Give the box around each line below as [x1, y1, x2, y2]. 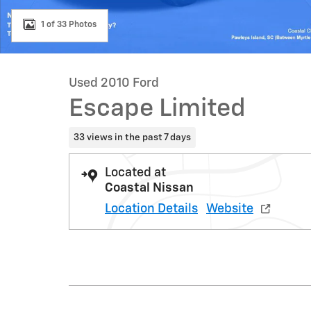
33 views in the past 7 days [73, 132, 191, 142]
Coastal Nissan [105, 181, 194, 194]
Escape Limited [69, 96, 246, 121]
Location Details [105, 202, 198, 215]
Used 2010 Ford [69, 77, 159, 90]
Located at [105, 166, 166, 179]
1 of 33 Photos [41, 20, 96, 29]
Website [206, 202, 253, 215]
